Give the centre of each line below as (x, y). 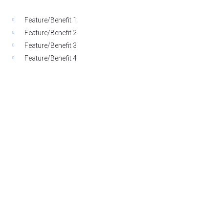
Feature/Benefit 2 (51, 33)
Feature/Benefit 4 (51, 58)
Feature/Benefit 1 (51, 20)
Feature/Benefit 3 (51, 45)
